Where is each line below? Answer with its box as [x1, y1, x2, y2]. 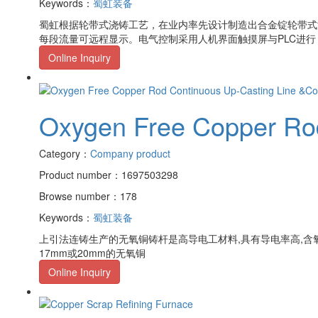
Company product [90, 146, 170, 160]
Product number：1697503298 [39, 167, 178, 182]
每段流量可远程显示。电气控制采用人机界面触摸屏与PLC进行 [39, 31, 316, 46]
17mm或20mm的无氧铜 [39, 245, 146, 260]
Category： [39, 146, 90, 160]
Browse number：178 [39, 188, 137, 203]
